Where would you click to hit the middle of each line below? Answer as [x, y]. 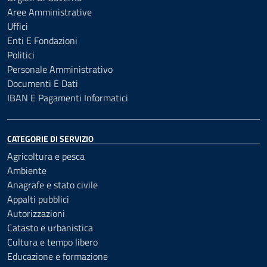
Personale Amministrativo [60, 69]
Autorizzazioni [36, 213]
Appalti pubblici [38, 199]
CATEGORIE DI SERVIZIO [50, 139]
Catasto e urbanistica [50, 228]
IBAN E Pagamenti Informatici [68, 98]
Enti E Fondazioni [42, 41]
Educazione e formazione [58, 256]
